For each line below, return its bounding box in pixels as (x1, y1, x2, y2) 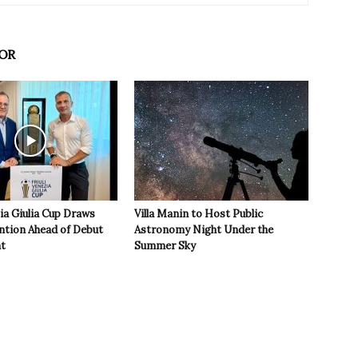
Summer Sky (134, 239, 196, 253)
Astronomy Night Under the (134, 223, 273, 237)
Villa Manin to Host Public (134, 207, 263, 221)
